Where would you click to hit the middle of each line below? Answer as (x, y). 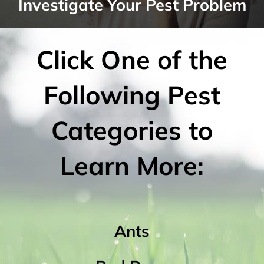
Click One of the (132, 60)
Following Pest (132, 95)
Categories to (132, 131)
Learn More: (132, 166)
